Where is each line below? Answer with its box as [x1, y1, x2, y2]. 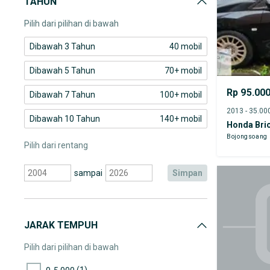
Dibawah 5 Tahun [30, 66, 95, 75]
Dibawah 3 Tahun [30, 42, 95, 51]
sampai [74, 168, 102, 178]
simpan [178, 168, 202, 178]
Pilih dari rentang [24, 140, 88, 150]
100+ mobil [160, 90, 202, 99]
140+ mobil [160, 114, 202, 124]
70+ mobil [165, 66, 202, 75]
